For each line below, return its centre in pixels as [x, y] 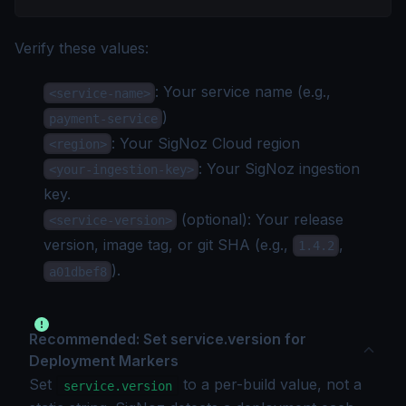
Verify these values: [82, 48]
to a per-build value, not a [271, 385]
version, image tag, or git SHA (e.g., [168, 244]
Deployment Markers [104, 361]
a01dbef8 [77, 271]
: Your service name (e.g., [243, 92]
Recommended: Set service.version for [168, 339]
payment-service [103, 118]
